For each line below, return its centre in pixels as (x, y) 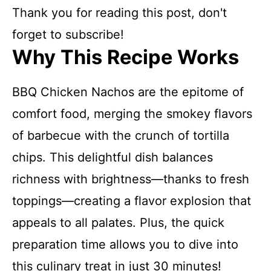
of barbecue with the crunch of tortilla (121, 135)
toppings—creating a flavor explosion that (132, 201)
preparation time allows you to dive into (125, 244)
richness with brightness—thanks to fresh (131, 179)
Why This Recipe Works (126, 57)
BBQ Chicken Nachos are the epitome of (128, 92)
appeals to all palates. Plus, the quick (118, 223)
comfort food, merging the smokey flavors (132, 114)
